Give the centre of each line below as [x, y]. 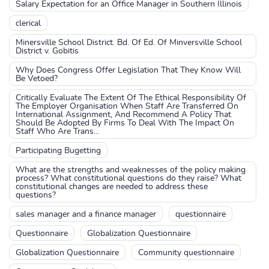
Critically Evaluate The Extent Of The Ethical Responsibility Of [131, 98]
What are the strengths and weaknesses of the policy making [131, 170]
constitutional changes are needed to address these [112, 187]
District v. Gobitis [47, 51]
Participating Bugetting [58, 151]
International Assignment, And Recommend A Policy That [123, 115]
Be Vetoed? [37, 79]
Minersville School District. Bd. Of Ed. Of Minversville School [129, 43]
